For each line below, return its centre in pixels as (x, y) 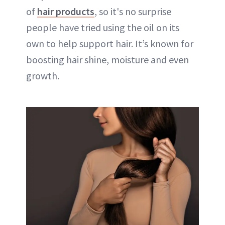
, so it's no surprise (133, 12)
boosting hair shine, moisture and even (107, 60)
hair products (66, 12)
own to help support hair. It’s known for (110, 44)
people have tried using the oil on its (103, 28)
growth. (43, 76)
